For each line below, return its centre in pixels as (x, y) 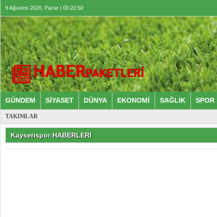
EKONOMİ (133, 100)
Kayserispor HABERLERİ (51, 135)
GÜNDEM (20, 100)
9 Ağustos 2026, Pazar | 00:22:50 (44, 8)
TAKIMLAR (22, 116)
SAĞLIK (173, 100)
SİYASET (60, 100)
